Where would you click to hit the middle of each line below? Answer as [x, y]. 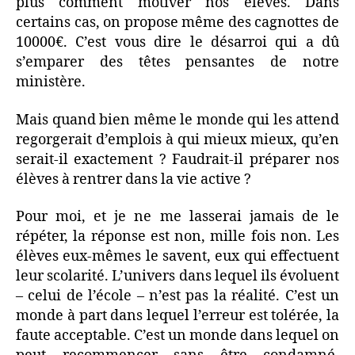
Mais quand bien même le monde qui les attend [177, 120]
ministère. [51, 82]
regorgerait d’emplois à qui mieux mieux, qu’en [177, 139]
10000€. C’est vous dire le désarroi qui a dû [177, 42]
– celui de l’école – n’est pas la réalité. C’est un [177, 296]
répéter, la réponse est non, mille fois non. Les [177, 237]
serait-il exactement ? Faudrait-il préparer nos [177, 159]
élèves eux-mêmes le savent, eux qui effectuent [177, 256]
